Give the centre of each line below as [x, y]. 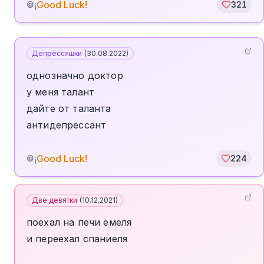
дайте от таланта [69, 108]
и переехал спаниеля [77, 239]
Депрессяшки [57, 53]
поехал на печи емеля [79, 222]
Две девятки [55, 200]
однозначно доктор [75, 75]
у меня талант [61, 92]
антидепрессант [67, 125]
